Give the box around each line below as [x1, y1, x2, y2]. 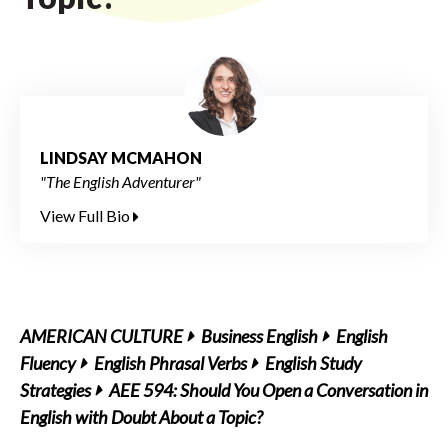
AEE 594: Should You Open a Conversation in [109, 379, 428, 401]
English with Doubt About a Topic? [20, 406, 263, 428]
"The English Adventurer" [40, 172, 201, 191]
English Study [265, 352, 362, 374]
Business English [201, 325, 318, 347]
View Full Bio [40, 206, 133, 225]
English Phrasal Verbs [94, 352, 247, 374]
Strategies [20, 379, 91, 401]
